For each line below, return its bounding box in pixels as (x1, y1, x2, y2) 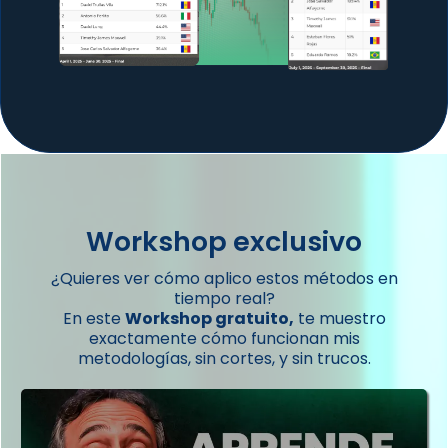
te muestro (293, 307, 386, 331)
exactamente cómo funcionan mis (88, 327, 360, 351)
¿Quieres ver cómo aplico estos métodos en (50, 267, 398, 291)
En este (62, 307, 125, 331)
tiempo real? (173, 287, 275, 311)
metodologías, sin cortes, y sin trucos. (77, 347, 371, 371)
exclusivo (233, 223, 362, 261)
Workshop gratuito (124, 307, 289, 331)
